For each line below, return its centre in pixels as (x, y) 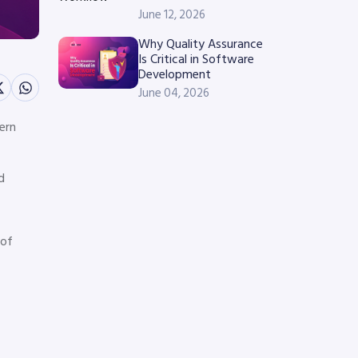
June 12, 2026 (172, 15)
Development (175, 74)
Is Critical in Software (196, 59)
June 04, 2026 (174, 93)
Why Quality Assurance (201, 44)
